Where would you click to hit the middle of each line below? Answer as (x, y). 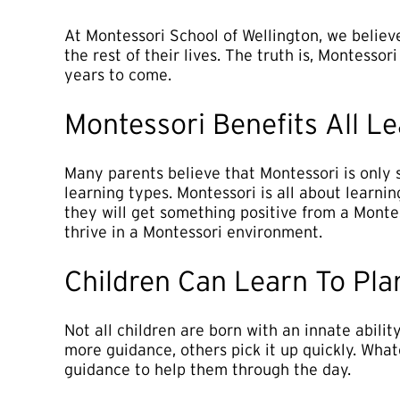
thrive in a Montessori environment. (193, 232)
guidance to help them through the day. (208, 369)
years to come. (118, 75)
